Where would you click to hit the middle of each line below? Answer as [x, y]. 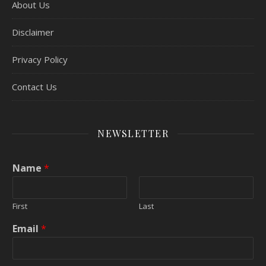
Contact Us [34, 87]
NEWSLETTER [133, 134]
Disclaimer [33, 32]
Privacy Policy [40, 60]
